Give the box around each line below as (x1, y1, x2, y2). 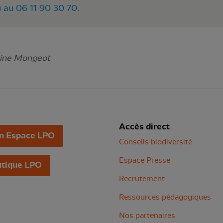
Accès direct (119, 121, 170, 132)
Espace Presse (119, 156, 170, 165)
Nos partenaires (119, 211, 175, 220)
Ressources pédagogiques (119, 193, 211, 202)
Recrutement (119, 174, 165, 183)
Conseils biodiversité (119, 137, 192, 146)
